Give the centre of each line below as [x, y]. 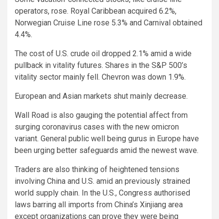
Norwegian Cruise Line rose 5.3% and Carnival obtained [109, 23]
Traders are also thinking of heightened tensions [97, 170]
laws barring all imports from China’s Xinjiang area [99, 205]
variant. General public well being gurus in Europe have [107, 139]
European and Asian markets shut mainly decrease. [101, 96]
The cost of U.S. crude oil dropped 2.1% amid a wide [103, 54]
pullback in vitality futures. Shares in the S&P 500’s [101, 66]
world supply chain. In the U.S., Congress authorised [102, 193]
